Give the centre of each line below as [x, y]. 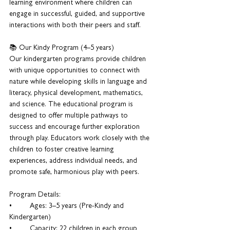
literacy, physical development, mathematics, [77, 93]
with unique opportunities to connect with [75, 71]
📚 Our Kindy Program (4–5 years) [62, 48]
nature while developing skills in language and [79, 82]
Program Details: [35, 195]
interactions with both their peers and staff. [75, 26]
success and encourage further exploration [75, 127]
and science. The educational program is [72, 105]
